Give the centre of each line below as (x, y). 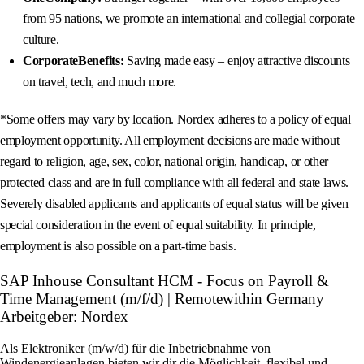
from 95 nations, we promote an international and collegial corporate (189, 19)
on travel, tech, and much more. (100, 82)
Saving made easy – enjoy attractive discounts (237, 61)
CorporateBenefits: (74, 61)
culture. (41, 40)
